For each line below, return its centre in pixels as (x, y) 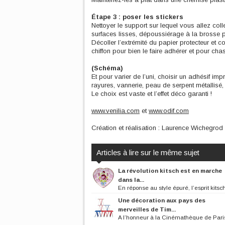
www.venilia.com (116, 111)
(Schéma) (107, 68)
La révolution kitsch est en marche (170, 171)
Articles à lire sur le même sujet (148, 152)
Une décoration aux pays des (162, 200)
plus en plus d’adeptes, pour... (131, 195)
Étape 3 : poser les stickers (137, 17)
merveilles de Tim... (147, 209)
